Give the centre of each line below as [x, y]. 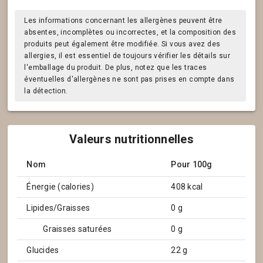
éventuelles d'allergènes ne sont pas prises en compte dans [129, 79]
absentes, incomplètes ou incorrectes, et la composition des [130, 32]
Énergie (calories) [60, 187]
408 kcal [187, 187]
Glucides [43, 250]
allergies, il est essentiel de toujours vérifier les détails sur [127, 56]
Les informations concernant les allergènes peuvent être [123, 21]
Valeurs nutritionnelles [131, 139]
